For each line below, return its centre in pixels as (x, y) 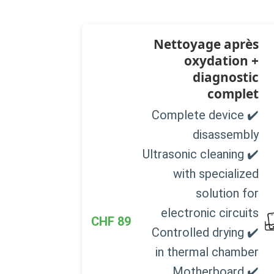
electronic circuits (210, 213)
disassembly (226, 134)
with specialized (216, 173)
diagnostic (226, 77)
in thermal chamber (207, 252)
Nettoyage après (206, 44)
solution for (228, 193)
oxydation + (222, 61)
